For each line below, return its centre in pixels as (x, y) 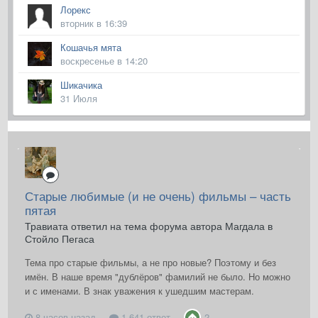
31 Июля (79, 99)
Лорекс (76, 10)
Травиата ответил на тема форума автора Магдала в (149, 226)
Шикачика (81, 85)
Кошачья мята (91, 48)
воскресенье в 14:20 (104, 61)
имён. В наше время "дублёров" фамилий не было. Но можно (158, 277)
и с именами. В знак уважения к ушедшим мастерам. (139, 291)
